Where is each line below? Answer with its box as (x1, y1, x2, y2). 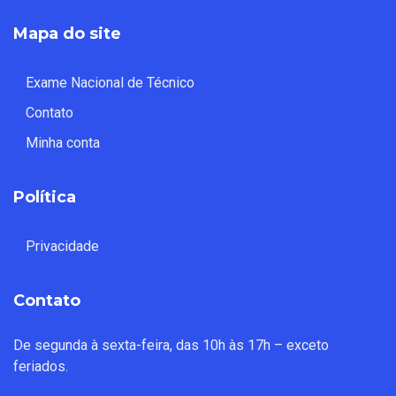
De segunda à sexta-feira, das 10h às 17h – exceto (13, 337, 329, 354)
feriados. (13, 358, 68, 375)
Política (13, 187, 76, 207)
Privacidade (26, 238, 99, 255)
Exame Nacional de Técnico (26, 74, 194, 91)
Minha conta (26, 134, 100, 151)
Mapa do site (13, 24, 121, 43)
